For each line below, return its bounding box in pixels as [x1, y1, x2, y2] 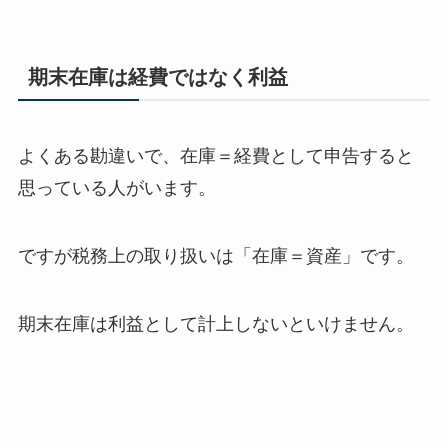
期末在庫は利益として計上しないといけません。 [17, 313, 414, 334]
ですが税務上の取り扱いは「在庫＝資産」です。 [17, 246, 414, 267]
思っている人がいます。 [17, 178, 216, 199]
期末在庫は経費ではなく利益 [27, 65, 288, 88]
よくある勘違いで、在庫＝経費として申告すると [17, 146, 414, 167]
